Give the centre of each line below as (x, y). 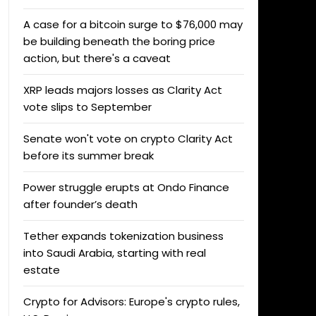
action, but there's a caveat (97, 58)
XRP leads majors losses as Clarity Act (122, 90)
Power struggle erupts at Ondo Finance (126, 187)
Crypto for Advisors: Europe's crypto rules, (131, 302)
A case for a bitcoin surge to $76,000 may (133, 24)
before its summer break (88, 156)
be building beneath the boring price (119, 41)
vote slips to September (87, 107)
